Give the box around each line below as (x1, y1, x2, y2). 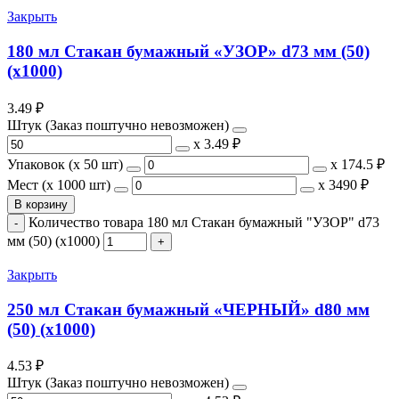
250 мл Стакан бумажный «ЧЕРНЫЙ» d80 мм (7, 299, 370, 319)
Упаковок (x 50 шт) (7, 156, 123, 172)
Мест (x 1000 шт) (7, 176, 110, 192)
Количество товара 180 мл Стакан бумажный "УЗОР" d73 (28, 214, 379, 230)
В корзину (14, 197, 68, 211)
